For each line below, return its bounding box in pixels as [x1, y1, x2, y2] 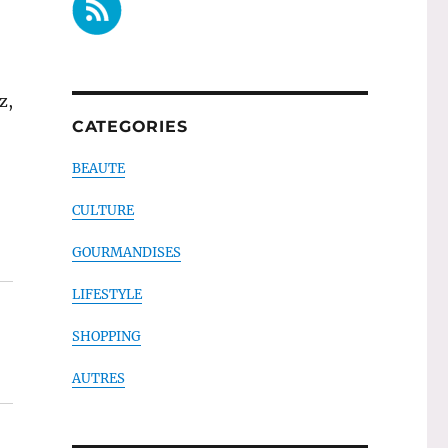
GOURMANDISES [71, 243, 181, 261]
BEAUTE [71, 159, 125, 177]
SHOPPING [71, 327, 141, 345]
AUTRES [71, 369, 125, 387]
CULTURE [71, 201, 134, 219]
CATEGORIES [71, 116, 188, 136]
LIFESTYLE [71, 285, 142, 303]
